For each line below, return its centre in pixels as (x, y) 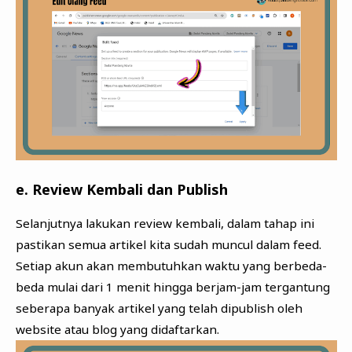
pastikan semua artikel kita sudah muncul (136, 245)
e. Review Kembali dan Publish (121, 190)
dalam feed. (288, 245)
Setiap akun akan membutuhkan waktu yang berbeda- (171, 266)
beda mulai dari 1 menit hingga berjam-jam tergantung (172, 287)
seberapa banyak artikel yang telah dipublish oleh (159, 308)
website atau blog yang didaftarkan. (117, 330)
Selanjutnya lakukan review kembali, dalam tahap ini (165, 224)
